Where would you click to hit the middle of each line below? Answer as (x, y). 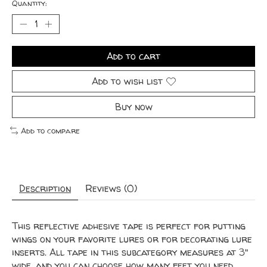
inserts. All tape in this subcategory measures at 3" (130, 252)
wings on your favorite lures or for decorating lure (132, 239)
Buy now (133, 107)
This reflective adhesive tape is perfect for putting (129, 226)
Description (45, 188)
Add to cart (133, 56)
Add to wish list (127, 81)
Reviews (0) (111, 188)
